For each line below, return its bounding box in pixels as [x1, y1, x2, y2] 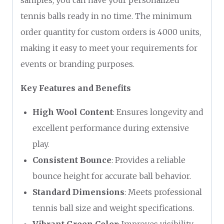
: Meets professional [124, 186, 202, 197]
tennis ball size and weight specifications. [32, 202, 194, 213]
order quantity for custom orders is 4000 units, [20, 26, 201, 37]
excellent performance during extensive [32, 122, 189, 133]
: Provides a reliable [111, 154, 185, 165]
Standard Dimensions [32, 186, 124, 197]
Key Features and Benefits [20, 82, 131, 93]
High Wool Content [32, 106, 113, 117]
